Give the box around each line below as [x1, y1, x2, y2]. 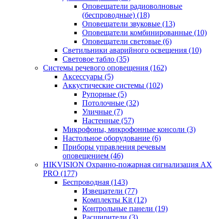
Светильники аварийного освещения [63, 46, 189, 54]
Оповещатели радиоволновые [82, 2, 182, 10]
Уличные [82, 108, 114, 116]
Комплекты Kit [82, 196, 134, 204]
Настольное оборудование [63, 134, 152, 142]
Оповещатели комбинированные [82, 28, 194, 37]
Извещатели [82, 187, 125, 195]
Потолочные [82, 99, 126, 107]
